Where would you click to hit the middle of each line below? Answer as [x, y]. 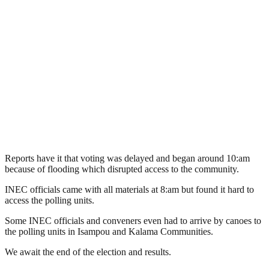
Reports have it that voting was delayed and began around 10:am [127, 158]
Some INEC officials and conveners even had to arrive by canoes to [133, 220]
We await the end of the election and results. [88, 252]
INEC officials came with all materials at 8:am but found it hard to [129, 189]
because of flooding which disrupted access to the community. [122, 169]
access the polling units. [50, 200]
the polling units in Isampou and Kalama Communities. [109, 231]
